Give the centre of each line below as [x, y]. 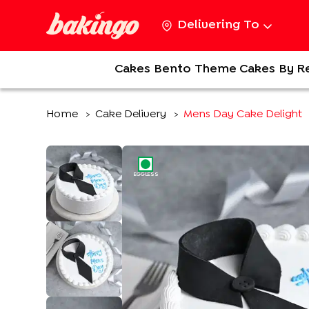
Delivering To [219, 25]
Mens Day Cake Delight [243, 114]
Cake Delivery [131, 114]
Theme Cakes [235, 69]
